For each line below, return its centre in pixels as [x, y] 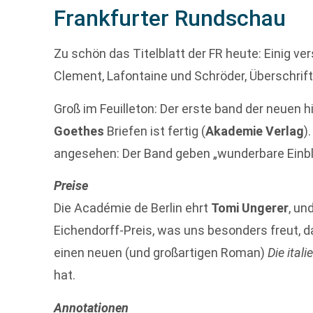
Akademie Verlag [255, 131]
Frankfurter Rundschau [170, 19]
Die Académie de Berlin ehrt [133, 208]
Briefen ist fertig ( [155, 131]
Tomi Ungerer [250, 208]
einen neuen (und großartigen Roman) [161, 253]
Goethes [79, 131]
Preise [71, 186]
